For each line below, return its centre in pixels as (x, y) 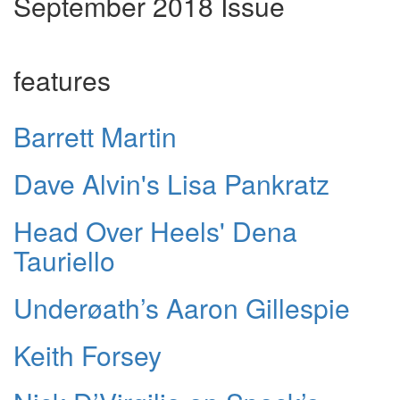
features (62, 79)
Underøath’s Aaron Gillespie (182, 307)
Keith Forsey (87, 354)
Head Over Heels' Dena (155, 230)
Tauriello (64, 260)
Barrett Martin (95, 136)
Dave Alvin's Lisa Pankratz (171, 183)
